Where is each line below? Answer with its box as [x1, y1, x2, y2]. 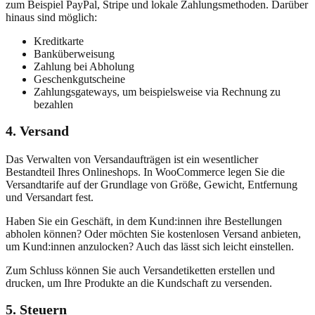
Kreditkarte [34, 34, 84, 47]
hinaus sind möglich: [6, 11, 97, 23]
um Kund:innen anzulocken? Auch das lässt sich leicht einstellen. [6, 240, 294, 252]
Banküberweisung [34, 47, 115, 60]
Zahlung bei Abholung [34, 60, 134, 72]
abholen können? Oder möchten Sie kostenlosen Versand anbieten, [6, 227, 301, 240]
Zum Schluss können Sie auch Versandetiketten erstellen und [6, 264, 275, 276]
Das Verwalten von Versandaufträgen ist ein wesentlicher [6, 153, 258, 165]
